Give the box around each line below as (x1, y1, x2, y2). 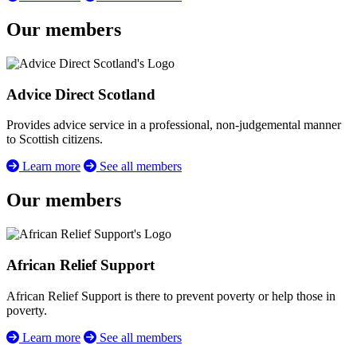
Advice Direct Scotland (6, 85, 155, 103)
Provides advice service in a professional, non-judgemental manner (6, 118, 341, 132)
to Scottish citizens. (6, 132, 103, 147)
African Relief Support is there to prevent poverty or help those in (6, 288, 335, 303)
